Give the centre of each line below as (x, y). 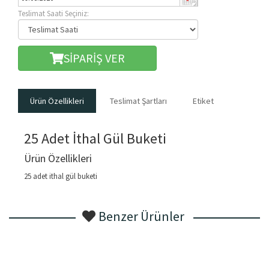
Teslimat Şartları (138, 101)
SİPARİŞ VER (94, 58)
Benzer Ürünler (143, 216)
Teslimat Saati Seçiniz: (53, 14)
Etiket (203, 101)
